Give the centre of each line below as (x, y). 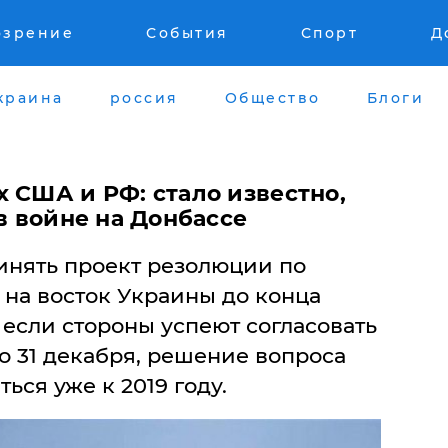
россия (144, 97)
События (187, 33)
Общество (272, 97)
